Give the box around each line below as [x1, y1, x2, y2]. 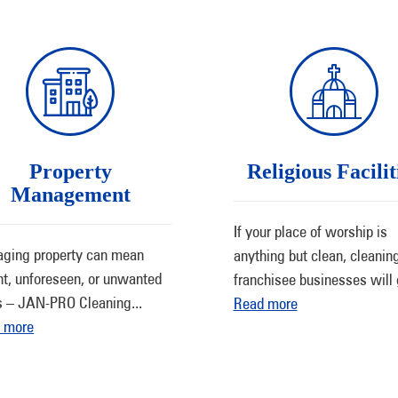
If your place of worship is [233, 222, 387, 241]
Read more [233, 294, 298, 313]
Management [10, 183, 131, 206]
